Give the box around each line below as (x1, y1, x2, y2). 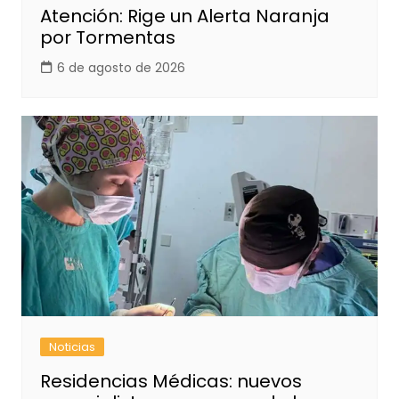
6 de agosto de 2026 (56, 58, 185, 77)
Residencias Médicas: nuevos (39, 368, 302, 394)
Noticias (48, 338, 95, 355)
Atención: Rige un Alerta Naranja (39, 3, 330, 28)
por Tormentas (39, 24, 175, 50)
